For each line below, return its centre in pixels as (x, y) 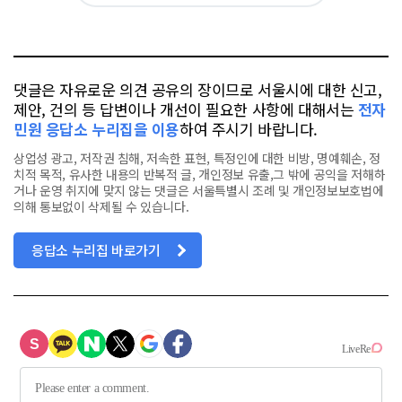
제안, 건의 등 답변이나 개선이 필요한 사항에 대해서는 (186, 109)
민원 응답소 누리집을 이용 (97, 128)
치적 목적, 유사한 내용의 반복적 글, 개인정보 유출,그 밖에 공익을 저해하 (200, 174)
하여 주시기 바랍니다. (249, 128)
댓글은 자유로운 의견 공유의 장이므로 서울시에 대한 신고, (198, 89)
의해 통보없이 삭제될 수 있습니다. (101, 206)
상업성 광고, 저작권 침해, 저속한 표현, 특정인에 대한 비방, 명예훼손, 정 (197, 157)
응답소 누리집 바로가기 (96, 249)
